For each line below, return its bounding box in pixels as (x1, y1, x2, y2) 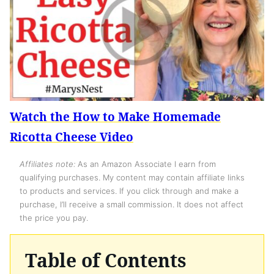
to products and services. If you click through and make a (20, 185, 239, 196)
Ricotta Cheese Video (10, 128, 133, 145)
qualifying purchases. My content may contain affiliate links (20, 172, 245, 182)
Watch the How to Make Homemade (10, 108, 221, 125)
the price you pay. (20, 212, 88, 223)
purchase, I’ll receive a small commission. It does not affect (20, 199, 243, 209)
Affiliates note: (20, 158, 75, 169)
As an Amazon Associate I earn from (75, 158, 216, 169)
